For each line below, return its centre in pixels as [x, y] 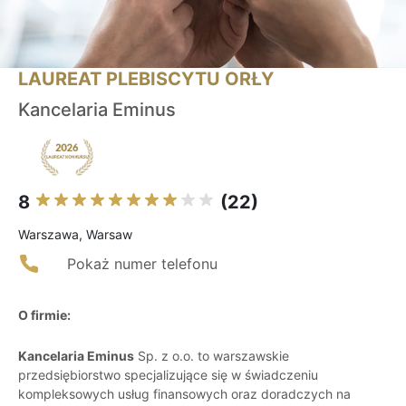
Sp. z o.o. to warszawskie [212, 356]
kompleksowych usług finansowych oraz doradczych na [184, 394]
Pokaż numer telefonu [142, 264]
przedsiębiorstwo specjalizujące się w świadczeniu [168, 375]
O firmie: [44, 315]
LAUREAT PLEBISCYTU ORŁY [146, 79]
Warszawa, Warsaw [75, 235]
